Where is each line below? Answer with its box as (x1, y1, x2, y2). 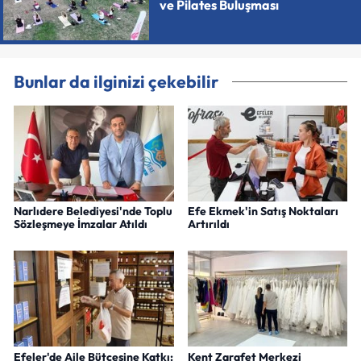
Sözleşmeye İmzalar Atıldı (14, 216, 147, 231)
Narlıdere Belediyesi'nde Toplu (14, 203, 172, 218)
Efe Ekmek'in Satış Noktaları (187, 203, 338, 218)
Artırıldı (187, 216, 230, 231)
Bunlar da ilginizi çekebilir (14, 70, 218, 93)
